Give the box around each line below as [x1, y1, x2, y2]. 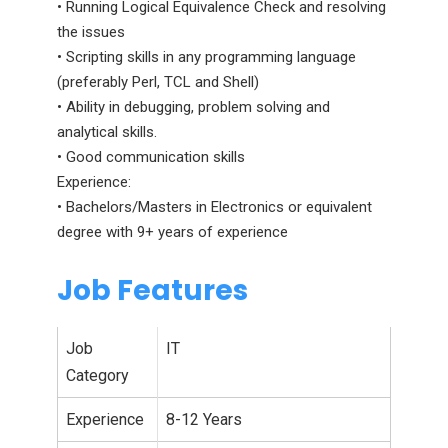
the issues [57, 23, 125, 41]
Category [66, 366, 129, 385]
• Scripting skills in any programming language [57, 48, 356, 66]
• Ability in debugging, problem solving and [57, 98, 330, 116]
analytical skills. [57, 123, 157, 141]
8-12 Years [166, 410, 242, 429]
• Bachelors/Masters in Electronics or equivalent [57, 198, 372, 216]
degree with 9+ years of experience [57, 223, 288, 241]
